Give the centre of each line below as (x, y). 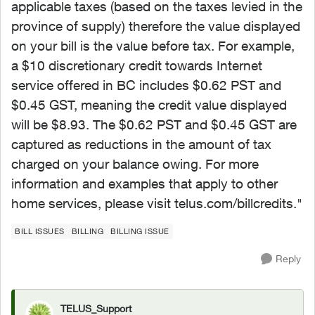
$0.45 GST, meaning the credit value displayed (149, 105)
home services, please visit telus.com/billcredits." (157, 203)
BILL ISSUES (40, 231)
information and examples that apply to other (144, 184)
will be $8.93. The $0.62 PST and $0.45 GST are (154, 124)
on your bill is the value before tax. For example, (153, 46)
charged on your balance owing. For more (135, 164)
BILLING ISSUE (140, 231)
